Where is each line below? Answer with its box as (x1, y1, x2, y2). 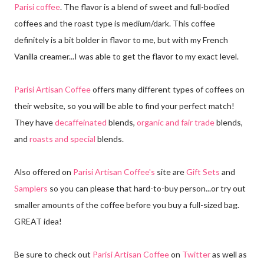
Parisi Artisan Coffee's (73, 166, 155, 177)
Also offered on (14, 166, 73, 177)
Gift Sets (186, 166, 220, 177)
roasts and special (29, 133, 95, 144)
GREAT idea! (14, 216, 62, 226)
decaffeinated (55, 117, 107, 127)
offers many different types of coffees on (91, 84, 245, 94)
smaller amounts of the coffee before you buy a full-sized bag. (14, 199, 239, 210)
